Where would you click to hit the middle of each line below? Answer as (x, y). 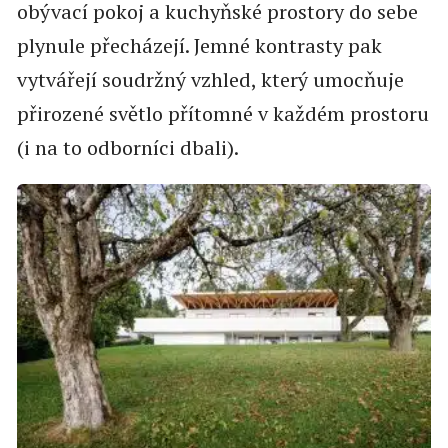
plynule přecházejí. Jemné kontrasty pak (199, 45)
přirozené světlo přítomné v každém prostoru (222, 113)
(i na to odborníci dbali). (127, 147)
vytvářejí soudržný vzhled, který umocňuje (210, 79)
